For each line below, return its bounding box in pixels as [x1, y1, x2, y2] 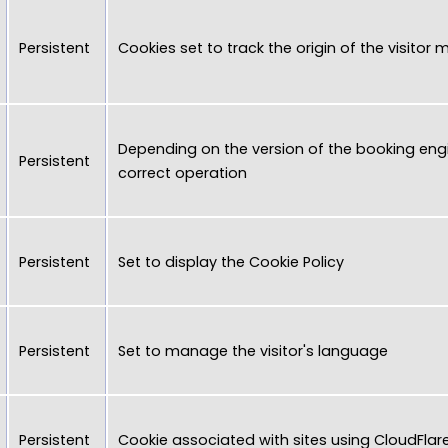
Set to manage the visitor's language [118, 340, 388, 361]
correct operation [118, 162, 247, 183]
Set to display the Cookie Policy [118, 251, 344, 272]
